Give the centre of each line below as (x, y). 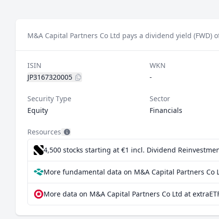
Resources (44, 132)
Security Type (49, 99)
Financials (166, 110)
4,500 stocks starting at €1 (87, 150)
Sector (160, 99)
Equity (38, 110)
